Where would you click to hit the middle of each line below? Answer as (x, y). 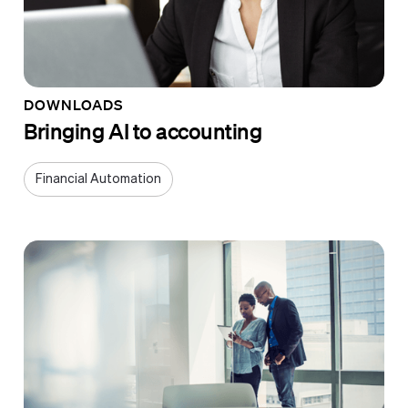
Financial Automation (99, 180)
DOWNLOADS (73, 104)
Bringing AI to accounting (143, 131)
